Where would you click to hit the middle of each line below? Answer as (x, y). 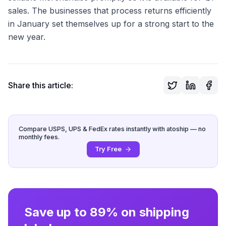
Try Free (108, 149)
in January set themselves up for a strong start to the (111, 23)
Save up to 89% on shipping (107, 212)
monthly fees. (39, 137)
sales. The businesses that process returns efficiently (110, 10)
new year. (27, 37)
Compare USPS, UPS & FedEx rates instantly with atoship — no (112, 129)
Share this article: (41, 85)
